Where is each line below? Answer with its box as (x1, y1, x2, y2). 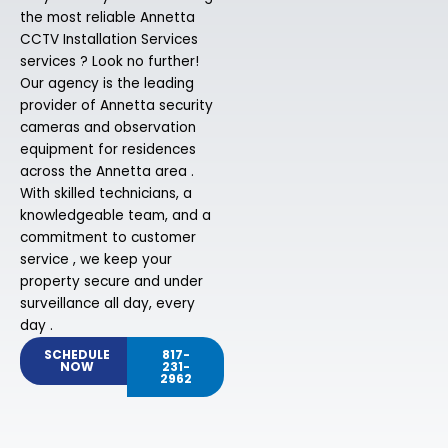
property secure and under (20, 272, 203, 292)
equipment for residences (20, 140, 196, 160)
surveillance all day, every (20, 294, 195, 314)
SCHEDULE (44, 346, 110, 364)
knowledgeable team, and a (20, 206, 211, 226)
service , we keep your (20, 250, 172, 270)
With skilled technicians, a (20, 184, 192, 204)
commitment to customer (20, 228, 196, 248)
